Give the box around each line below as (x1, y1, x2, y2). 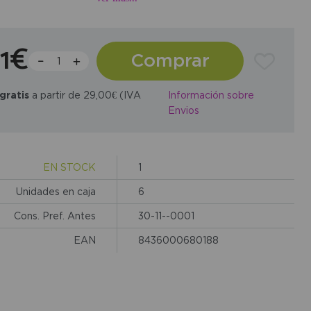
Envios (167, 105, 199, 116)
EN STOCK (42, 161, 96, 172)
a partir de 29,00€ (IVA (28, 89, 141, 100)
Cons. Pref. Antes (13, 210, 96, 221)
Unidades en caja (15, 185, 96, 196)
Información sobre (167, 90, 254, 101)
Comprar (130, 49, 210, 69)
